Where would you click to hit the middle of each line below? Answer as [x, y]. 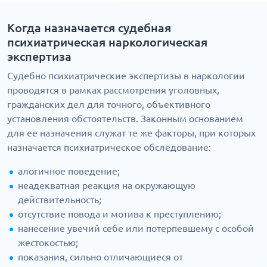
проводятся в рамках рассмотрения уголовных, [113, 90]
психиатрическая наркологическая [107, 42]
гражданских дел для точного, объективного [109, 105]
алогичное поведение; [69, 171]
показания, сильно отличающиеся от [100, 257]
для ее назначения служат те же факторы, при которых [131, 133]
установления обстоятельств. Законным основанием [125, 119]
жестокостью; [48, 243]
